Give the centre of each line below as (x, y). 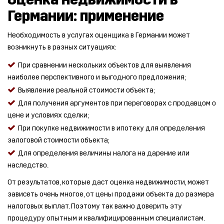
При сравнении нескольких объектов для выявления (104, 65)
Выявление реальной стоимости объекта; (86, 90)
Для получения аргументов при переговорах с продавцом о (117, 103)
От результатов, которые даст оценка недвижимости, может (108, 182)
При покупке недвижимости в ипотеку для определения (111, 128)
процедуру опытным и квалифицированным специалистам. (106, 218)
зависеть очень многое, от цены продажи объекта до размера (111, 194)
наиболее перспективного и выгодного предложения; (97, 77)
